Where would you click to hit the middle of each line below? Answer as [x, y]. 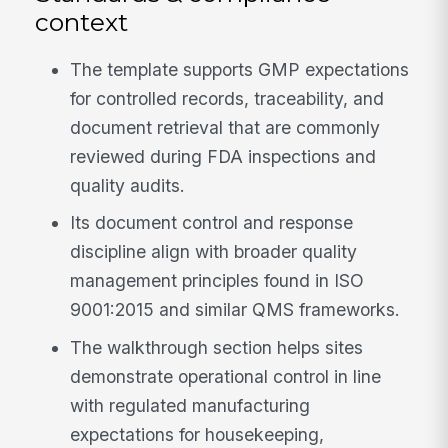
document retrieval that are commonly [225, 127]
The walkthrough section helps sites [217, 348]
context [82, 21]
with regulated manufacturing [190, 406]
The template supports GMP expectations [240, 69]
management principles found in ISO [217, 281]
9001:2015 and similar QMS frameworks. [235, 310]
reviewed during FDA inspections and [223, 156]
